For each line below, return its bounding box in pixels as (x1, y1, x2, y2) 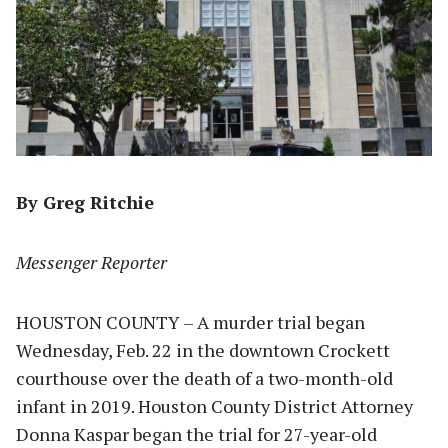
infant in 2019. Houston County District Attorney (16, 393, 413, 418)
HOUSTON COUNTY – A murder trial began (16, 309, 365, 334)
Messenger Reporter (16, 249, 167, 274)
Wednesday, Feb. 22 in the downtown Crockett (16, 337, 390, 362)
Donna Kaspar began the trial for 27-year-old (16, 421, 377, 446)
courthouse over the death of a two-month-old (16, 365, 393, 390)
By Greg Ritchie (16, 189, 154, 214)
